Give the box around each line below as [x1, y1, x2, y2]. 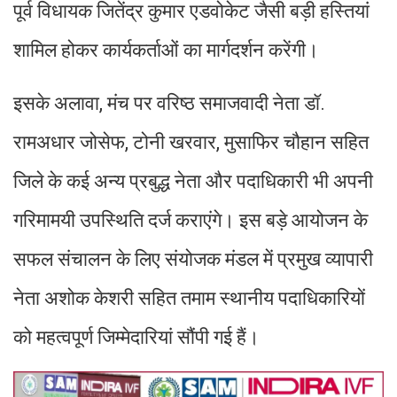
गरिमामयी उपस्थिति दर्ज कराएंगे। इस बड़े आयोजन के [13, 209, 368, 232]
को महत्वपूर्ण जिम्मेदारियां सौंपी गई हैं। [13, 326, 260, 349]
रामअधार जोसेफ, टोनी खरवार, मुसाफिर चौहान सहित [13, 131, 369, 154]
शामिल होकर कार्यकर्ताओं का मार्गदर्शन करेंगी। [13, 39, 319, 62]
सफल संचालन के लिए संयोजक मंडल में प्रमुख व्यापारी [13, 248, 373, 271]
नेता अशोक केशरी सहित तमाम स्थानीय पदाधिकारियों [13, 287, 365, 310]
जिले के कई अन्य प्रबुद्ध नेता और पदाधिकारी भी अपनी [13, 170, 373, 193]
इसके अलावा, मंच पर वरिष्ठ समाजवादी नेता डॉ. [13, 92, 325, 115]
